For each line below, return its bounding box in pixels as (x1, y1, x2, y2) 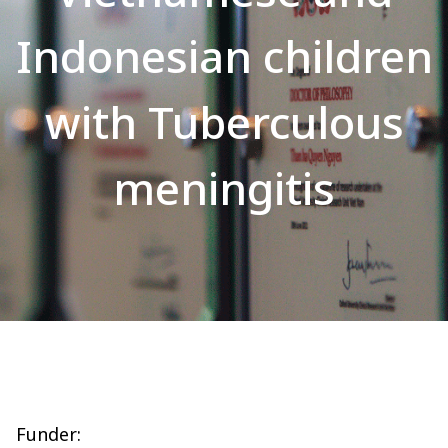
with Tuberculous (44, 92, 404, 152)
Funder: (16, 422, 81, 446)
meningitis (113, 158, 335, 218)
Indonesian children (15, 26, 433, 86)
